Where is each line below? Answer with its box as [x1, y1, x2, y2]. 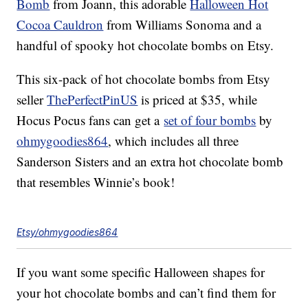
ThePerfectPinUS [47, 91, 138, 109]
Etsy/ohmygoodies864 [16, 226, 118, 239]
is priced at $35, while [137, 91, 258, 109]
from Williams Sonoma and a [103, 16, 262, 34]
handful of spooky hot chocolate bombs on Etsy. [16, 36, 274, 54]
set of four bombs [164, 111, 256, 129]
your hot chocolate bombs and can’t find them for [16, 284, 276, 302]
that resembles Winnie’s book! [16, 173, 175, 191]
